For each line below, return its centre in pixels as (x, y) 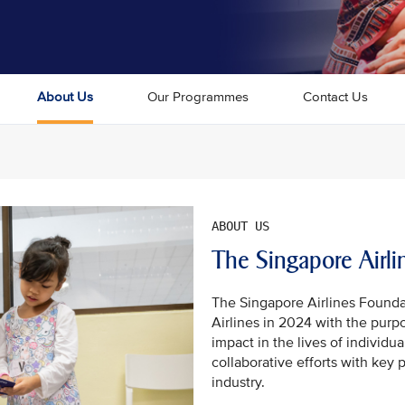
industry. (238, 382)
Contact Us (335, 97)
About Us (65, 97)
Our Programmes (198, 97)
